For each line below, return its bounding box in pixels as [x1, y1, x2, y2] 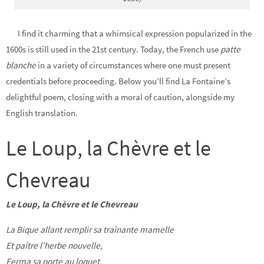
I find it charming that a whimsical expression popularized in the [18, 28, 252, 39]
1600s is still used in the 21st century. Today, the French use [6, 44, 220, 55]
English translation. [6, 107, 78, 119]
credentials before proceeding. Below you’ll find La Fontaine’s [6, 75, 230, 87]
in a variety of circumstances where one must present [36, 60, 230, 71]
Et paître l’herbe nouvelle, [6, 239, 103, 251]
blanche [6, 60, 36, 71]
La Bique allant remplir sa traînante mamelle [6, 223, 174, 235]
